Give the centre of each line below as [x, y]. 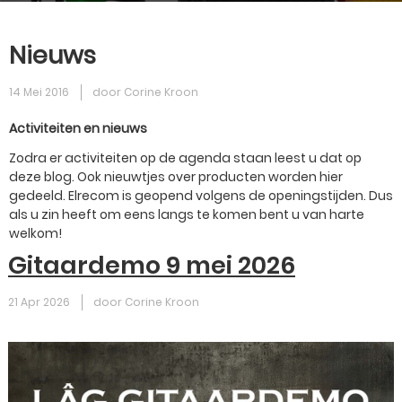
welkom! [35, 233]
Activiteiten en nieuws [78, 128]
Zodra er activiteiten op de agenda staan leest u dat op [185, 158]
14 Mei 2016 [39, 92]
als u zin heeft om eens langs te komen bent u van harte [187, 214]
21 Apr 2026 [39, 302]
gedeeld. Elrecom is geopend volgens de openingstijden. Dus [201, 196]
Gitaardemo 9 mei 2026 [152, 265]
